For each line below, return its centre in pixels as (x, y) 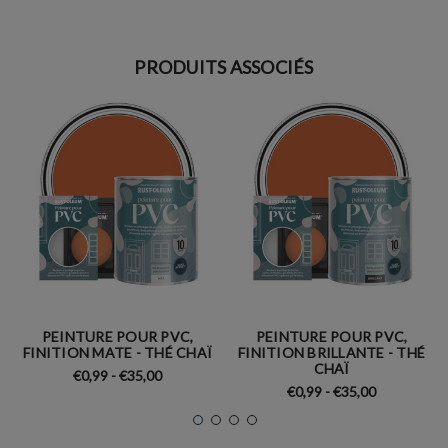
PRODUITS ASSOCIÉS (224, 67)
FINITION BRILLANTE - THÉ (331, 353)
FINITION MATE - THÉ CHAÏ (117, 353)
